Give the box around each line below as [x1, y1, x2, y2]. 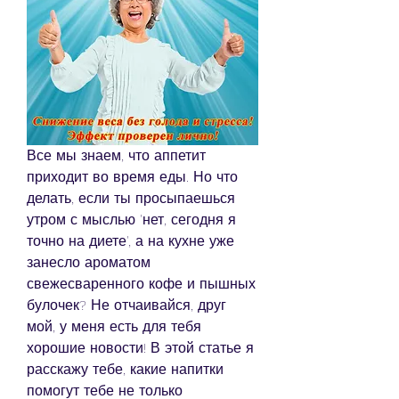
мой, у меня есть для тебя [27, 317, 201, 335]
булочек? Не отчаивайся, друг [27, 296, 226, 313]
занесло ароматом [27, 253, 151, 271]
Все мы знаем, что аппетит [27, 146, 206, 164]
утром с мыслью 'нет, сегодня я [27, 210, 236, 228]
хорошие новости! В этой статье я [27, 338, 254, 356]
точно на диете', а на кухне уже [27, 232, 234, 249]
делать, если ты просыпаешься [27, 189, 235, 207]
